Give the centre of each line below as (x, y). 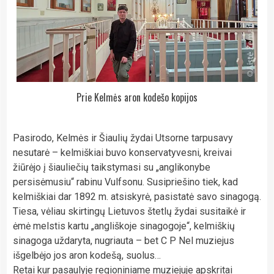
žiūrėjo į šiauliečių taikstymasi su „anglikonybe (112, 167)
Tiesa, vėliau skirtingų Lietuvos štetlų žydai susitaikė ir (129, 211)
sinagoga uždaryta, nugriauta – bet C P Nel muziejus (124, 240)
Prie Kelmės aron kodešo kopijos (137, 97)
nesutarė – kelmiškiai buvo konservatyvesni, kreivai (122, 152)
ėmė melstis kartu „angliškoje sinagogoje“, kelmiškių (124, 226)
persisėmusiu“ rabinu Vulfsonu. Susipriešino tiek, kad (125, 182)
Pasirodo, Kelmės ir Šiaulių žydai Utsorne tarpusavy (123, 138)
